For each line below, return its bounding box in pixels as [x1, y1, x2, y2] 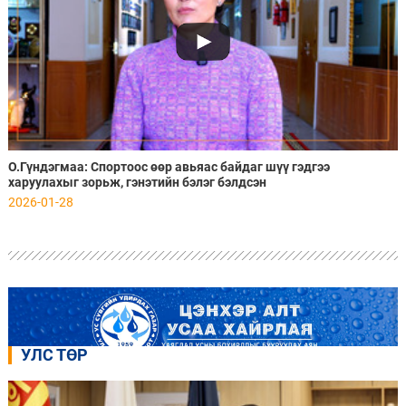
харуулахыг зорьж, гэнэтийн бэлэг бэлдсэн [7, 174, 266, 189]
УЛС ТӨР [20, 344, 88, 364]
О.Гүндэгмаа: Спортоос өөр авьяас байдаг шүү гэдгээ [7, 159, 330, 174]
